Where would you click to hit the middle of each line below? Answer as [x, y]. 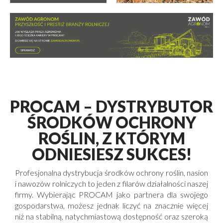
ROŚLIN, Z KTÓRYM [111, 138]
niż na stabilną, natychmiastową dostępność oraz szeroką [111, 217]
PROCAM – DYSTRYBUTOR [111, 107]
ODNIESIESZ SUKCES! [111, 154]
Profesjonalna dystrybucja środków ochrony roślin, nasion [111, 173]
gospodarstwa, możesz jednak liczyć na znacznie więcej [111, 206]
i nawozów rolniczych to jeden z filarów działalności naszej [111, 184]
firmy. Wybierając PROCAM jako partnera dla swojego [111, 195]
